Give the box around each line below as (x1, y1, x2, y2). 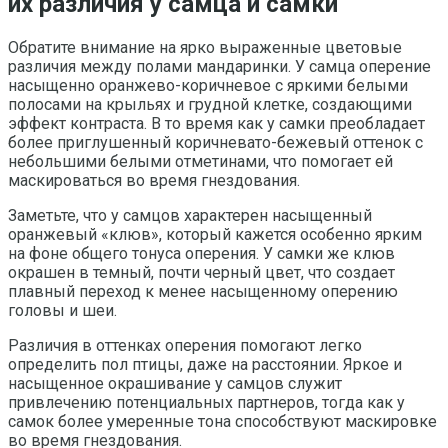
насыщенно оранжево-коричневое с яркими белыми (8, 75, 408, 95)
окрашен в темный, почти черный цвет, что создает (8, 262, 395, 282)
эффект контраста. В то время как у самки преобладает (8, 113, 425, 133)
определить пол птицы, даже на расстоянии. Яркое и (8, 354, 402, 374)
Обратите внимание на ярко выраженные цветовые (8, 37, 402, 57)
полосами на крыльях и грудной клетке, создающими (8, 94, 412, 114)
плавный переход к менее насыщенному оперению (8, 281, 398, 301)
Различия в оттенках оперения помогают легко (8, 335, 362, 355)
